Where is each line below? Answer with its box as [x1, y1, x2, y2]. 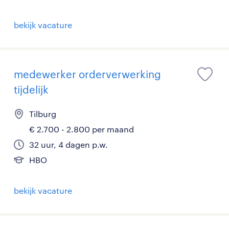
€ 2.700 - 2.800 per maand [29, 124, 134, 134]
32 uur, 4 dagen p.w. [29, 140, 108, 150]
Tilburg [29, 109, 56, 119]
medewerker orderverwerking [14, 68, 161, 81]
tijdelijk [14, 83, 49, 96]
